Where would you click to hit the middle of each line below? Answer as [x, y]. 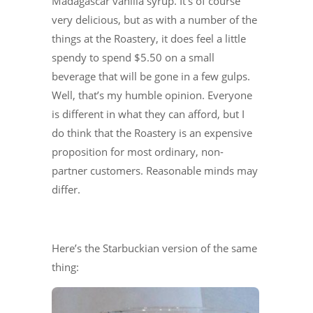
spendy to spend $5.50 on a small [133, 58]
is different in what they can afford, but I [148, 114]
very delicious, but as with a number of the [154, 20]
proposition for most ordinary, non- [138, 152]
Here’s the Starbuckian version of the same [154, 248]
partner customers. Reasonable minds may [155, 171]
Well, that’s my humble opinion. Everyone [152, 95]
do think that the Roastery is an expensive [152, 133]
